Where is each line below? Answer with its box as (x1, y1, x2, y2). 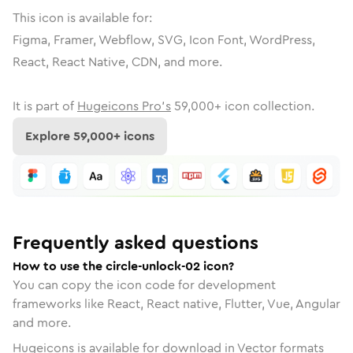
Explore (25, 127, 73, 145)
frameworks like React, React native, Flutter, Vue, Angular (13, 294, 340, 313)
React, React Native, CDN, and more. (13, 53, 222, 71)
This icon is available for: (13, 9, 152, 27)
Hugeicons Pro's (77, 97, 171, 115)
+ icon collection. (214, 97, 314, 115)
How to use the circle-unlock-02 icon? (13, 256, 234, 275)
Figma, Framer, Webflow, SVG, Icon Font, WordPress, (13, 31, 315, 49)
